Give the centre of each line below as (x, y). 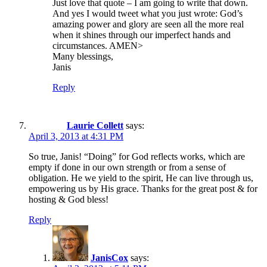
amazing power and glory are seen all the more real (148, 24)
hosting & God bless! (69, 199)
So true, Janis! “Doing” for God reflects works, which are (137, 156)
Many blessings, (83, 56)
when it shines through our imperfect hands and (142, 35)
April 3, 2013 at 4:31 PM (76, 136)
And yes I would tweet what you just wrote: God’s (148, 13)
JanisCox (109, 257)
